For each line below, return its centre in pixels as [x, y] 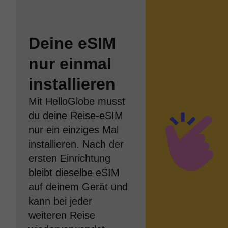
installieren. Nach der [76, 144]
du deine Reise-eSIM [76, 116]
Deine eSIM [72, 43]
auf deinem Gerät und [78, 187]
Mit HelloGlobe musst [77, 101]
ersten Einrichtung [69, 158]
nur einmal [70, 64]
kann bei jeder [60, 201]
